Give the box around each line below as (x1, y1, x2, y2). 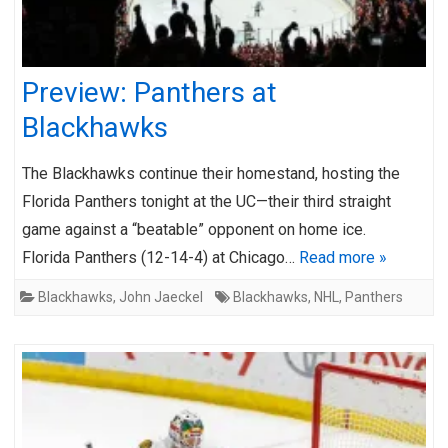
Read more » (299, 247, 387, 267)
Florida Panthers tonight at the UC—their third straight (22, 191, 391, 211)
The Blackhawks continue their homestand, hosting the (22, 163, 400, 183)
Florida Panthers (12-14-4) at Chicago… (22, 247, 299, 267)
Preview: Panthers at (22, 75, 277, 109)
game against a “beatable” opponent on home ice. (22, 219, 382, 239)
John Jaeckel (119, 288, 203, 305)
